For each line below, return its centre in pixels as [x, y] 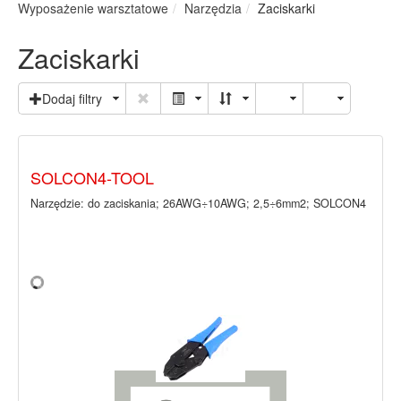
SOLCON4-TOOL [92, 178]
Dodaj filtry [72, 99]
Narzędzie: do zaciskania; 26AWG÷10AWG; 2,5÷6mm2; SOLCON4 [198, 204]
